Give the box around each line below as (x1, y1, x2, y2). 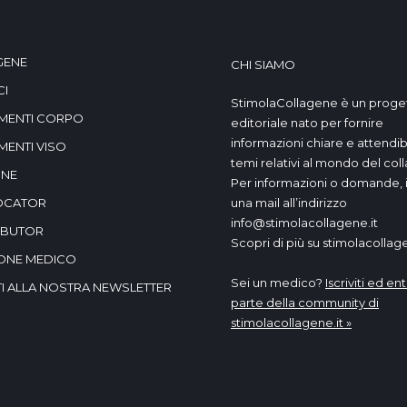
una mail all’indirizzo (231, 195, 347, 210)
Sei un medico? (231, 275, 325, 290)
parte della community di (231, 295, 379, 310)
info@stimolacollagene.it (231, 215, 378, 230)
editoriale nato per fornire (231, 115, 383, 130)
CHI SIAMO (231, 57, 295, 72)
